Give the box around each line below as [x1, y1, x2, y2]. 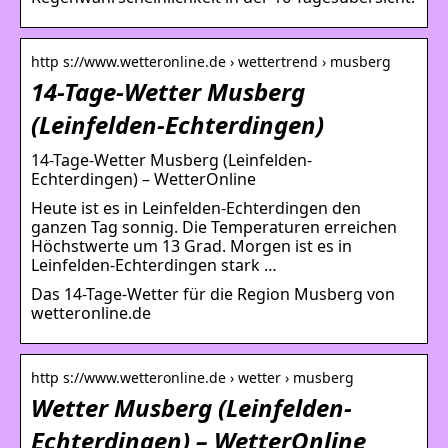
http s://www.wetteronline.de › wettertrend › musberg [31, 51, 391, 71]
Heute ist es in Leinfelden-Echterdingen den [31, 196, 361, 219]
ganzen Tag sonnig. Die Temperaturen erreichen [31, 215, 397, 238]
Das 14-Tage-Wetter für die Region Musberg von [31, 282, 395, 305]
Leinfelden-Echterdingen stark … [31, 253, 277, 276]
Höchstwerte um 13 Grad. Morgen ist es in [31, 234, 352, 257]
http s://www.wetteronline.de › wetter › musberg [31, 367, 354, 387]
